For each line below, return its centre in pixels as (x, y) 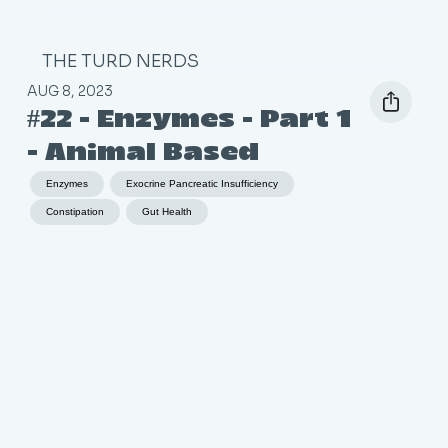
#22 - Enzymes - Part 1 (188, 122)
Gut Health (166, 212)
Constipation (74, 212)
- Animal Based (142, 155)
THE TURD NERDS (120, 61)
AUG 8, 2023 (69, 91)
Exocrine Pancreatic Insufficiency (201, 184)
